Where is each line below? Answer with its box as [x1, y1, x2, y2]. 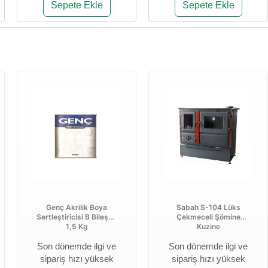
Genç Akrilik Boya [46, 203, 107, 212]
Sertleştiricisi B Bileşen [36, 212, 117, 221]
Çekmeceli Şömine [176, 212, 240, 221]
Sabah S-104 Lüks [176, 203, 240, 212]
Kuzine [196, 222, 220, 231]
